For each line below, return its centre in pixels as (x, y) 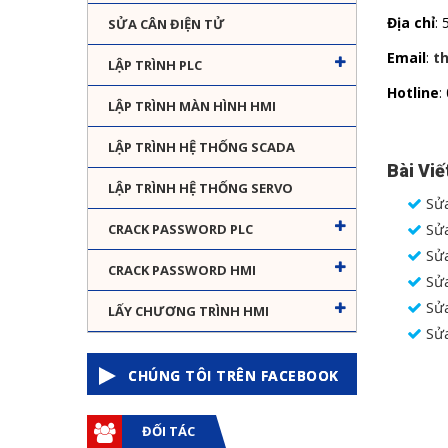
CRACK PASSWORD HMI (182, 270)
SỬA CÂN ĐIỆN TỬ (166, 24)
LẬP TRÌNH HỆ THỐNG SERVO (200, 188)
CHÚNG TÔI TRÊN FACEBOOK (233, 376)
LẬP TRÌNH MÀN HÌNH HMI (192, 106)
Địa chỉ (411, 22)
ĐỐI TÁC (168, 431)
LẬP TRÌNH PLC (155, 65)
